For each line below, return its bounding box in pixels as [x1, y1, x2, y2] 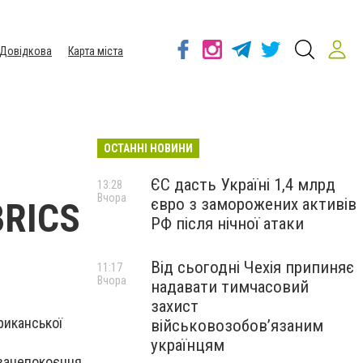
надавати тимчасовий [151, 277, 309, 297]
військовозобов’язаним [151, 316, 323, 335]
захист [151, 297, 199, 316]
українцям [151, 335, 224, 355]
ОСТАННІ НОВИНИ [104, 142, 193, 155]
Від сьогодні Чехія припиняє [151, 258, 354, 277]
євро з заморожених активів [151, 194, 357, 214]
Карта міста [68, 45, 123, 58]
